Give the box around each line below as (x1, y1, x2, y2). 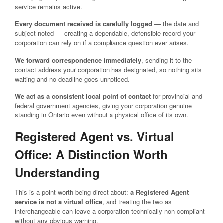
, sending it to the (141, 55, 192, 65)
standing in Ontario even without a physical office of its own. (15, 110, 188, 120)
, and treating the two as (102, 196, 172, 206)
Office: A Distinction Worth (15, 145, 168, 163)
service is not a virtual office (15, 196, 102, 206)
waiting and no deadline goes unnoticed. (15, 74, 130, 84)
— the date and (152, 19, 199, 29)
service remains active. (15, 1, 82, 11)
